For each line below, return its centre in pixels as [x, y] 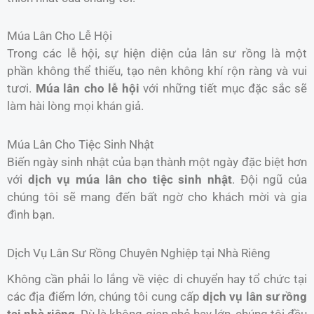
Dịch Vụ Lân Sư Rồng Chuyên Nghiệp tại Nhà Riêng [139, 253]
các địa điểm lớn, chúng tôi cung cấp [105, 296]
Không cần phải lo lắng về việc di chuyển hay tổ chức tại [157, 279]
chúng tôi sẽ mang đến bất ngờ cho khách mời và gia [157, 197]
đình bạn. [31, 215]
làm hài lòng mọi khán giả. [75, 106]
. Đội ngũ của [270, 180]
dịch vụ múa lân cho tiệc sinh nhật [130, 180]
